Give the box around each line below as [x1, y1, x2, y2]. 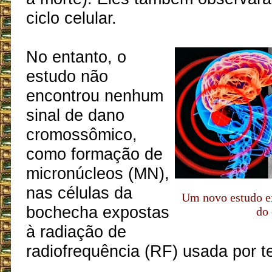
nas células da [25, 183, 132, 203]
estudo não [25, 67, 108, 86]
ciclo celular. [25, 8, 117, 28]
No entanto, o [25, 47, 126, 67]
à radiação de [25, 222, 126, 242]
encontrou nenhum [25, 86, 163, 106]
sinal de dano [25, 106, 124, 125]
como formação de [25, 144, 163, 164]
